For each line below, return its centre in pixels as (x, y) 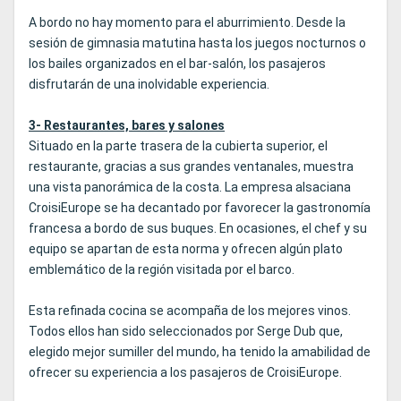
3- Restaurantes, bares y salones (127, 126)
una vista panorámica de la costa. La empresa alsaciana (190, 188)
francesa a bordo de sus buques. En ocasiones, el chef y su (198, 229)
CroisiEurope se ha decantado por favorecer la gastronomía (200, 208)
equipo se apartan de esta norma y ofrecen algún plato (186, 249)
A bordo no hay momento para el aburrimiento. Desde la (187, 23)
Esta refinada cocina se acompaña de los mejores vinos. (190, 311)
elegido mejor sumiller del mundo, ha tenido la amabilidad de (200, 352)
